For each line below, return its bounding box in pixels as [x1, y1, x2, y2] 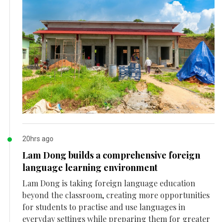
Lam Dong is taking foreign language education [22, 178, 195, 189]
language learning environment [22, 162, 158, 174]
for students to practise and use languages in [22, 202, 185, 213]
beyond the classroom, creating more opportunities [22, 190, 210, 201]
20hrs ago [22, 135, 54, 143]
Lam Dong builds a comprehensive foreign [22, 149, 200, 162]
